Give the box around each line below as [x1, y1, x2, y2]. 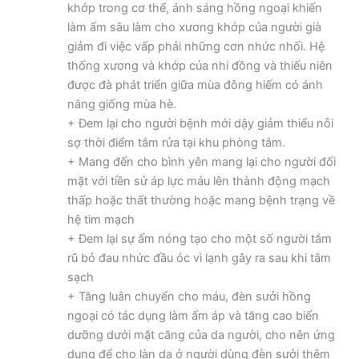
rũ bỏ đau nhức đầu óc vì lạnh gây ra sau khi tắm [67, 251, 331, 266]
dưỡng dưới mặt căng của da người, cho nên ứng [67, 328, 335, 343]
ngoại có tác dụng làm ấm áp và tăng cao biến [67, 309, 319, 324]
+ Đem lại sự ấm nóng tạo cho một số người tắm [67, 232, 332, 247]
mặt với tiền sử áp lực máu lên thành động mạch [67, 174, 330, 189]
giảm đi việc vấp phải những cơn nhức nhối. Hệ [67, 39, 325, 54]
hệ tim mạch [67, 212, 135, 228]
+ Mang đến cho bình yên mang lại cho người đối [67, 155, 336, 170]
